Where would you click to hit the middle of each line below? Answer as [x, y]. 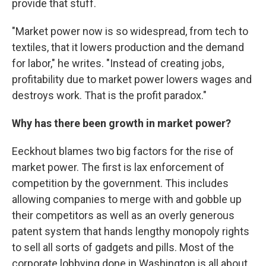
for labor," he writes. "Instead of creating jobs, [118, 63]
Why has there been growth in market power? [121, 123]
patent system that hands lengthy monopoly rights [131, 231]
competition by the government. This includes [120, 183]
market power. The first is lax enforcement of [118, 167]
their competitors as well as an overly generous [123, 215]
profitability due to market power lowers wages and [132, 79]
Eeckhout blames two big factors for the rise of [123, 151]
